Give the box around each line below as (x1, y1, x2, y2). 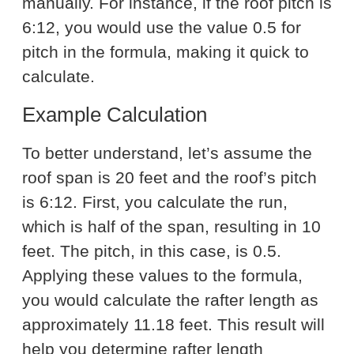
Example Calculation (22, 103, 207, 127)
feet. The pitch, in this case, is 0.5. (22, 242, 281, 261)
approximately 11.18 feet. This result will (22, 315, 325, 334)
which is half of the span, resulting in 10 (22, 217, 321, 236)
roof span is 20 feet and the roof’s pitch (22, 168, 317, 187)
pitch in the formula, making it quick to (22, 43, 309, 62)
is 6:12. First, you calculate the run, (22, 193, 288, 212)
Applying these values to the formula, (22, 266, 303, 285)
